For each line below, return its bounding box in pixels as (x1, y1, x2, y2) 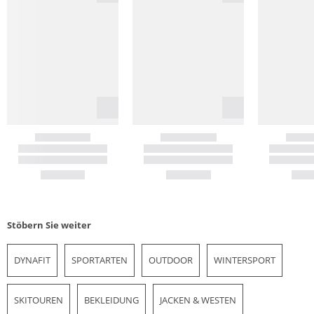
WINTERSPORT (214, 254, 275, 267)
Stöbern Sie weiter (7, 219, 91, 232)
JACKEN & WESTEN (160, 294, 236, 307)
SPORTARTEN (71, 254, 128, 267)
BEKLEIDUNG (84, 294, 139, 307)
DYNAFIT (14, 254, 50, 267)
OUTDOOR (149, 254, 193, 267)
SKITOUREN (14, 294, 63, 307)
